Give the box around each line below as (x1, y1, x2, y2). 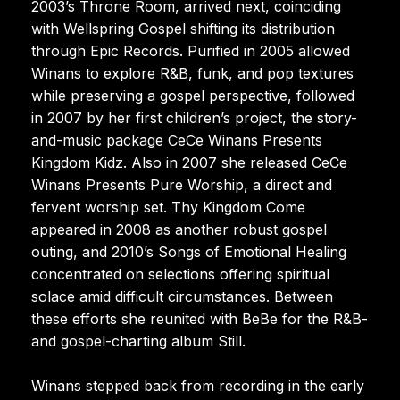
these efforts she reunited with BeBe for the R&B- (31, 309, 368, 328)
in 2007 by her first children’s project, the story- (31, 108, 357, 127)
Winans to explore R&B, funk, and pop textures (31, 63, 354, 82)
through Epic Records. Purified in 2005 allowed (31, 41, 350, 60)
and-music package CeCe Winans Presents (31, 130, 322, 149)
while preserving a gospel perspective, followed (31, 86, 354, 104)
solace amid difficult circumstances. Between (31, 287, 333, 305)
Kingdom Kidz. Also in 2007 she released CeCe (31, 153, 347, 171)
